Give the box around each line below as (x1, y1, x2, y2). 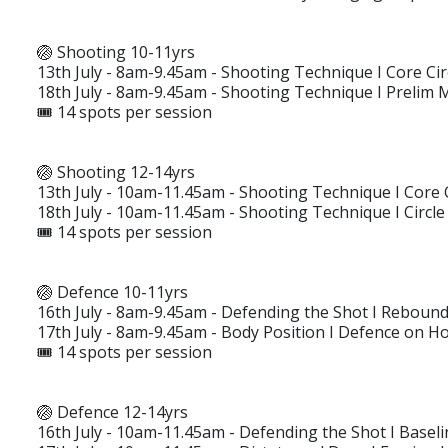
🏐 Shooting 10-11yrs (37, 41, 195, 64)
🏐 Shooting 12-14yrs (37, 161, 195, 184)
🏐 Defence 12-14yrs (37, 401, 188, 424)
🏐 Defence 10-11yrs (37, 281, 188, 304)
